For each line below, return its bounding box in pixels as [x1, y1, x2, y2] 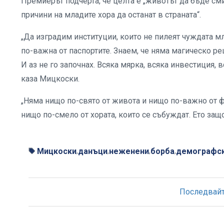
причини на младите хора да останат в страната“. [21, 9, 201, 19]
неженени [109, 146, 149, 156]
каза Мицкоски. [21, 73, 79, 83]
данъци [78, 146, 107, 156]
